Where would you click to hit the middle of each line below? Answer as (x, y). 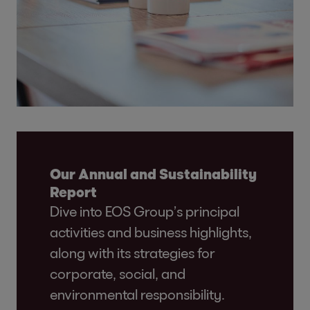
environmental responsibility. (137, 294)
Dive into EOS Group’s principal (145, 211)
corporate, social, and (118, 274)
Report (73, 192)
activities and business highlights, (151, 232)
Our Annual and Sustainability (153, 174)
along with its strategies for (133, 253)
